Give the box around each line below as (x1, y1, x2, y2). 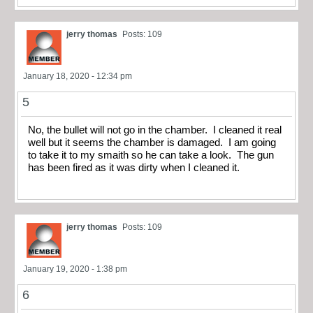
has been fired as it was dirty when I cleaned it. (28, 161, 240, 173)
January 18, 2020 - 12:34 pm (23, 71, 132, 81)
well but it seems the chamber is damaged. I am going (28, 136, 276, 148)
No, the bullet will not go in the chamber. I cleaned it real (28, 124, 282, 136)
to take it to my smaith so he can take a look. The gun (28, 149, 274, 161)
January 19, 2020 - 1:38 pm (23, 263, 127, 274)
